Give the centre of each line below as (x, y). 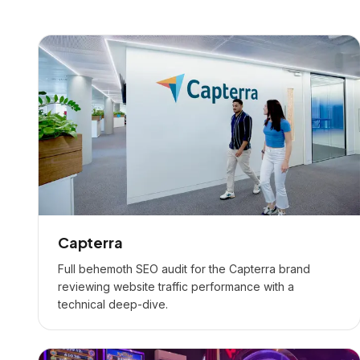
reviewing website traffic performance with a (176, 286)
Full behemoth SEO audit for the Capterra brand (184, 269)
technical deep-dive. (113, 304)
